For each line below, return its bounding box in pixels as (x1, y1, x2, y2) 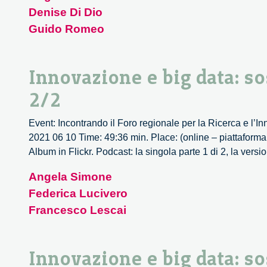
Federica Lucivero (29, 187, 128, 200)
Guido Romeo (29, 23, 104, 36)
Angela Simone (29, 170, 112, 184)
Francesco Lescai (29, 204, 126, 217)
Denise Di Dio (29, 6, 103, 19)
